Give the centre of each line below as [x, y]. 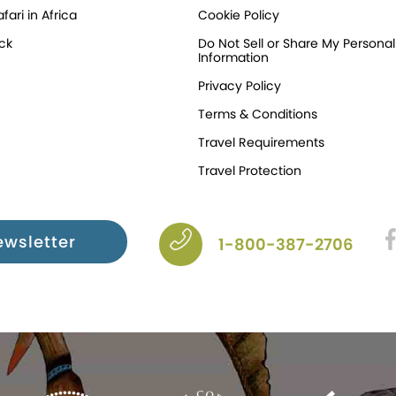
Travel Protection [249, 171]
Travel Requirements [261, 142]
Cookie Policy [238, 15]
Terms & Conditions [257, 114]
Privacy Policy [239, 86]
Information [233, 57]
